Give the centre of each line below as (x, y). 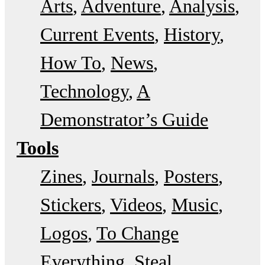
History (192, 34)
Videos (136, 204)
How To (71, 62)
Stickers (71, 204)
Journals (123, 176)
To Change (138, 233)
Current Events (97, 34)
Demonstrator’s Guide (124, 119)
